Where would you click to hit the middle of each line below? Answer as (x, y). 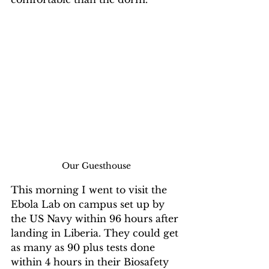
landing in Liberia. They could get (96, 233)
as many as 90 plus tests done (84, 247)
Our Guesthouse (96, 166)
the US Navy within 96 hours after (96, 219)
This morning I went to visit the (90, 190)
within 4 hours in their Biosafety (91, 262)
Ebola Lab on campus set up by (89, 204)
